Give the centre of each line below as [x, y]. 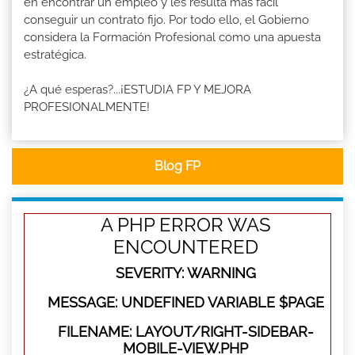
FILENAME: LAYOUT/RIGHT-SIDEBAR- [185, 332]
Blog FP [177, 166]
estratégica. [61, 55]
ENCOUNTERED [185, 247]
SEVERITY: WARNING [185, 273]
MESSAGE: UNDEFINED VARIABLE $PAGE [185, 303]
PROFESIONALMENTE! [87, 107]
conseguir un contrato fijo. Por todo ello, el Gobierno [166, 20]
